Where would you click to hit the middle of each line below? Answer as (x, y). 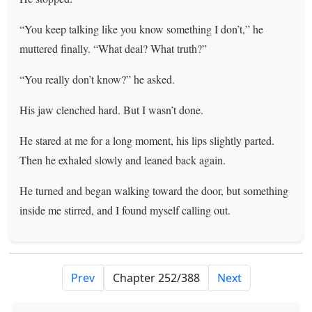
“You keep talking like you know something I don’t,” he (142, 29)
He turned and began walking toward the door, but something (154, 190)
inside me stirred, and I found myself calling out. (125, 210)
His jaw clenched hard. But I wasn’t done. (112, 109)
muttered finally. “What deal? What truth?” (114, 48)
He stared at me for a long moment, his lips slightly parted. (147, 140)
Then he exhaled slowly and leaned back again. (123, 159)
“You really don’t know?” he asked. (97, 79)
